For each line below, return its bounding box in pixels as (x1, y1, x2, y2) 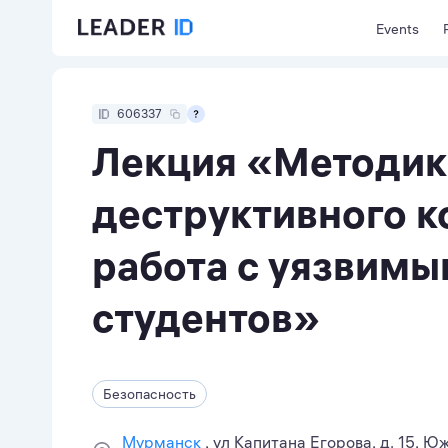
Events (376, 20, 419, 38)
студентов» (92, 293, 320, 342)
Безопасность (103, 385, 196, 403)
